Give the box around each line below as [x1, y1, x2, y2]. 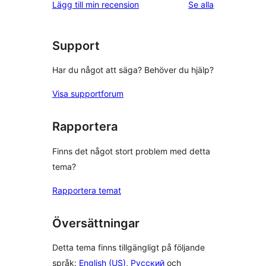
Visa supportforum [52, 88, 123, 99]
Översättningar [52, 216, 140, 230]
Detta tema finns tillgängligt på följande [52, 242, 205, 253]
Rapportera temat [52, 185, 121, 195]
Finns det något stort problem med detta [52, 145, 210, 156]
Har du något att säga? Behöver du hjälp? [52, 65, 214, 75]
